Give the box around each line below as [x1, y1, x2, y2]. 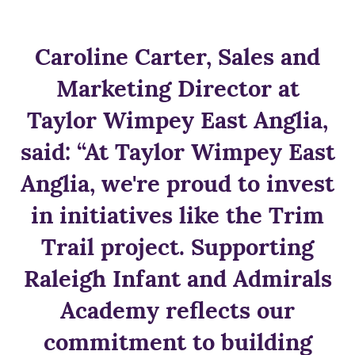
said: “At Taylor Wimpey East [20, 136, 335, 166]
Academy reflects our [60, 295, 295, 325]
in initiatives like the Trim [31, 200, 324, 230]
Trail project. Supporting [41, 231, 314, 261]
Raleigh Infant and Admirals [23, 263, 332, 293]
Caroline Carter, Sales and [35, 41, 320, 71]
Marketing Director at [55, 73, 300, 103]
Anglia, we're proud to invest [21, 168, 334, 198]
